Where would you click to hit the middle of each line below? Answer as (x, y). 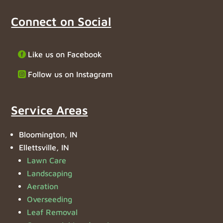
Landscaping (50, 173)
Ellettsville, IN (44, 148)
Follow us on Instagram (70, 74)
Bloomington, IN (49, 135)
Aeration (43, 186)
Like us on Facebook (65, 54)
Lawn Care (47, 161)
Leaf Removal (53, 212)
